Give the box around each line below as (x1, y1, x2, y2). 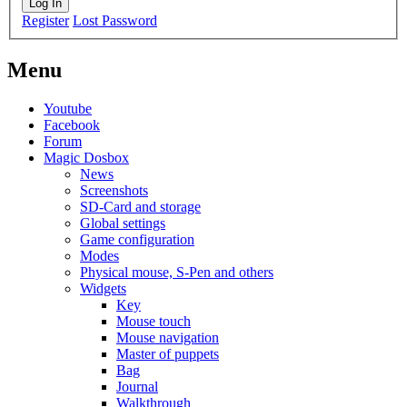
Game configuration (80, 231, 194, 247)
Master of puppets (116, 345, 219, 362)
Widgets (80, 280, 126, 296)
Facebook (44, 116, 100, 133)
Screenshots (80, 182, 148, 198)
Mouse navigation (116, 329, 219, 345)
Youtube (44, 100, 92, 116)
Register (22, 13, 69, 29)
